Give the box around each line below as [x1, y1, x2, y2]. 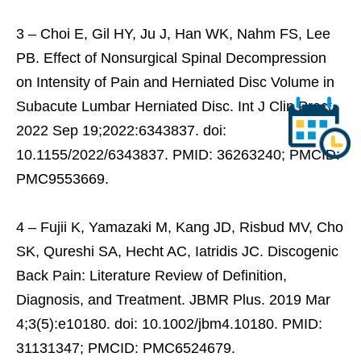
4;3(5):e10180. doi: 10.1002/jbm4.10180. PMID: [16, 315, 322, 332]
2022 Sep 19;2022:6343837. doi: [16, 122, 226, 139]
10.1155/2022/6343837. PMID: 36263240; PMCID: [16, 146, 340, 163]
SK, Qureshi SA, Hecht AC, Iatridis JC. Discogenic [16, 243, 338, 259]
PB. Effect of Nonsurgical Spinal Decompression [16, 49, 326, 66]
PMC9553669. [16, 170, 109, 187]
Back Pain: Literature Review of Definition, [16, 267, 287, 284]
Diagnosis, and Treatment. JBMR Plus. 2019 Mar [16, 291, 330, 308]
